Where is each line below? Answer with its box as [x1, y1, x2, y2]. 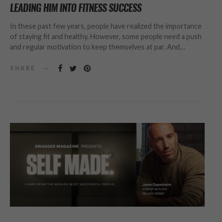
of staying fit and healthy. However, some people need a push [10, 32, 202, 41]
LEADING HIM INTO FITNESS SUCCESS [10, 1, 141, 14]
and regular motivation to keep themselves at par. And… [10, 43, 185, 51]
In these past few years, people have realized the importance [10, 22, 202, 30]
